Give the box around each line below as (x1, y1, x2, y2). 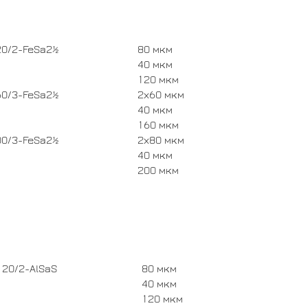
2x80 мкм (137, 134, 184, 146)
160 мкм (137, 119, 179, 131)
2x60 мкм (137, 89, 184, 100)
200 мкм (137, 164, 179, 176)
